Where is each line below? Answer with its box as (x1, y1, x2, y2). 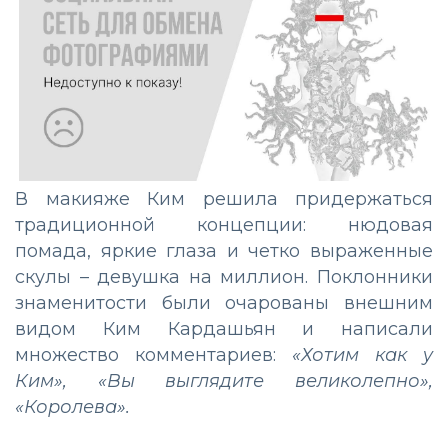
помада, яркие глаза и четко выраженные (15, 239, 433, 262)
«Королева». (15, 395, 130, 418)
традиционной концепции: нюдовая (15, 213, 433, 236)
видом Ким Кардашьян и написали (15, 317, 433, 340)
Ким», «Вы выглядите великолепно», (15, 369, 433, 392)
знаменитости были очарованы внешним (15, 291, 433, 314)
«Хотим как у (292, 343, 433, 366)
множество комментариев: (15, 343, 292, 366)
